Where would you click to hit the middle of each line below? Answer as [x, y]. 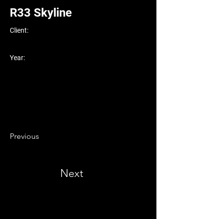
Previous [24, 136]
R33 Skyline [41, 12]
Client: [19, 30]
